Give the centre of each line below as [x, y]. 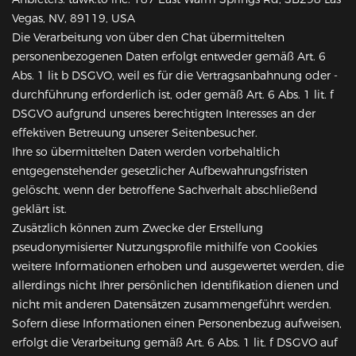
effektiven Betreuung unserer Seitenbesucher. [135, 133]
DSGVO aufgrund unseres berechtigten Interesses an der [164, 114]
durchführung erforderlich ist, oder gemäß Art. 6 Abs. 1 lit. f [173, 95]
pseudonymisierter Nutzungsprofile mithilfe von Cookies [164, 248]
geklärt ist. [39, 209]
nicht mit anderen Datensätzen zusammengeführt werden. [172, 305]
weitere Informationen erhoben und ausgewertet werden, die [178, 267]
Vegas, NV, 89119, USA [74, 19]
